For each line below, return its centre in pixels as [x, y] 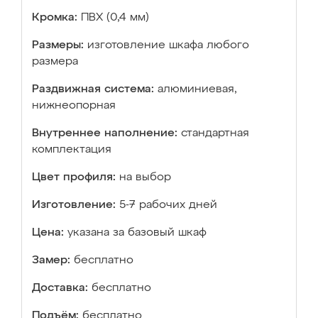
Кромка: [55, 18]
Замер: [51, 261]
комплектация [72, 150]
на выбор [145, 177]
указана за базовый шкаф [137, 233]
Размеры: [58, 45]
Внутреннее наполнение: [105, 133]
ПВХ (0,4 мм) [115, 18]
